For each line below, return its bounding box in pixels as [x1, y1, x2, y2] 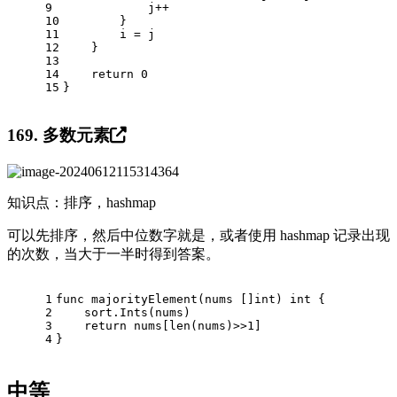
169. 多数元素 [7, 126, 110, 145]
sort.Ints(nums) [56, 305, 191, 319]
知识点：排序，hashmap [7, 194, 156, 210]
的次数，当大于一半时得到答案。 [7, 245, 220, 261]
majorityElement [91, 292, 198, 306]
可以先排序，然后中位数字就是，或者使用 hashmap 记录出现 [7, 227, 390, 243]
